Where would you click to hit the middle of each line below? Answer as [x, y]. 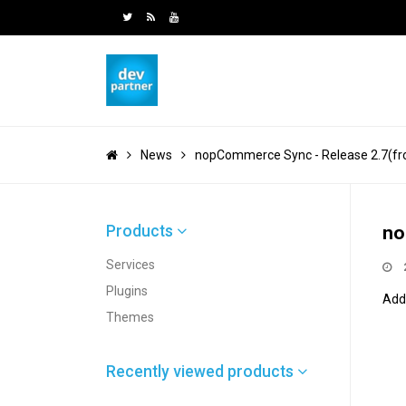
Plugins [127, 290]
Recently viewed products [202, 371]
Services [130, 264]
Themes [130, 317]
